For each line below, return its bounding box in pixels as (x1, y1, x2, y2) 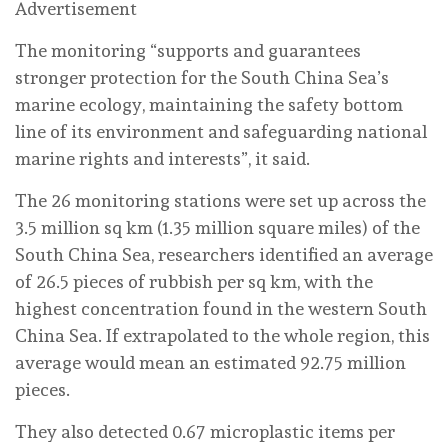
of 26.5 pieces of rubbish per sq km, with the (15, 270, 373, 292)
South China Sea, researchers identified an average (15, 243, 433, 265)
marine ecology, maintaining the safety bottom (15, 93, 403, 115)
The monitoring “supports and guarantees (15, 39, 361, 61)
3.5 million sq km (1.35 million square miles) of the (15, 216, 420, 238)
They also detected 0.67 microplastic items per (15, 420, 395, 442)
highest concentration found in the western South (15, 297, 427, 319)
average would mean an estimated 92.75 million (15, 351, 406, 373)
